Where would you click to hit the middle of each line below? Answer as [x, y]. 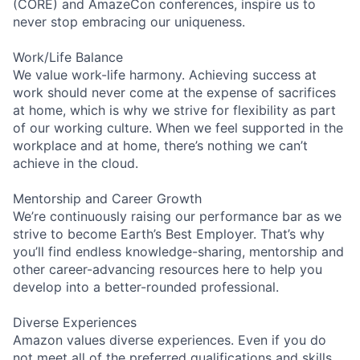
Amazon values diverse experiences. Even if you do [170, 340]
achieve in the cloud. [76, 163]
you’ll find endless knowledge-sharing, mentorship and [178, 251]
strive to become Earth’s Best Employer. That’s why [169, 233]
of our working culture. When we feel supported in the [178, 127]
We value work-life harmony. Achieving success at [165, 74]
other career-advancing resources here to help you [168, 269]
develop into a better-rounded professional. [146, 286]
